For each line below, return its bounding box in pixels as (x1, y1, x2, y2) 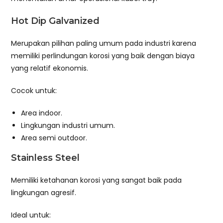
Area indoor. (21, 108, 63, 118)
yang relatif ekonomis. (11, 63, 89, 74)
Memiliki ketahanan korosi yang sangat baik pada (11, 175, 182, 186)
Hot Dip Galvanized (11, 15, 100, 27)
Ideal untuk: (11, 210, 51, 221)
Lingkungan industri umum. (21, 120, 115, 131)
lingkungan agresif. (11, 188, 77, 198)
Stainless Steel (11, 152, 80, 164)
